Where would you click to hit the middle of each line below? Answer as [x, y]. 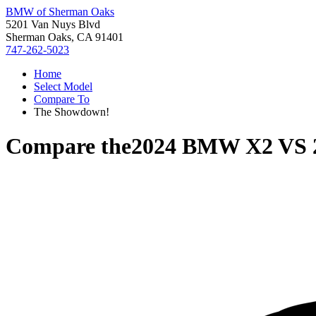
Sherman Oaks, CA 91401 [65, 37]
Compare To [62, 99]
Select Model [63, 86]
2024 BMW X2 [202, 146]
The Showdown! [72, 112]
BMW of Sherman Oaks [60, 12]
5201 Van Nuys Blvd [53, 24]
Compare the [68, 146]
